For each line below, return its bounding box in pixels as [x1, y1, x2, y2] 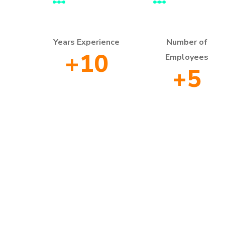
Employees [165, 52, 208, 63]
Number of [166, 37, 207, 48]
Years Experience [53, 37, 120, 48]
